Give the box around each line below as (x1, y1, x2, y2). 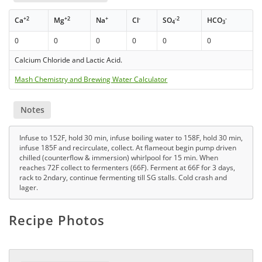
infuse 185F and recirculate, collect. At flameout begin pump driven (19, 143, 236, 153)
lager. (19, 182, 38, 193)
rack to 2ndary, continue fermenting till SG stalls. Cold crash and (19, 173, 227, 183)
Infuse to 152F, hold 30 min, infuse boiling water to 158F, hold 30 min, (19, 133, 243, 143)
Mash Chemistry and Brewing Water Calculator (15, 74, 168, 84)
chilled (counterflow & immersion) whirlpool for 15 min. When (19, 153, 218, 163)
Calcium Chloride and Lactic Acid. (15, 55, 123, 65)
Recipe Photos (9, 211, 105, 229)
